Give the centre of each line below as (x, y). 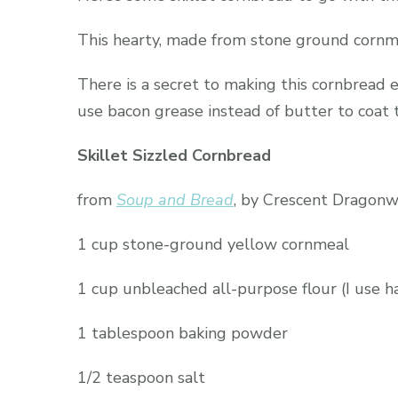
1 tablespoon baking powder (183, 334)
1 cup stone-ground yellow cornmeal (213, 245)
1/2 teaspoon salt (141, 378)
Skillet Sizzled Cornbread (174, 156)
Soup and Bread (175, 200)
